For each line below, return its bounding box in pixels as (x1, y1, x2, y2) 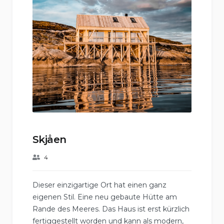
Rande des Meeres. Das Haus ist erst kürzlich (32, 204, 189, 213)
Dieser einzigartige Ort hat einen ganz (32, 180, 166, 189)
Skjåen (32, 133, 66, 145)
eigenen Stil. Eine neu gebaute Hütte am (32, 192, 177, 201)
